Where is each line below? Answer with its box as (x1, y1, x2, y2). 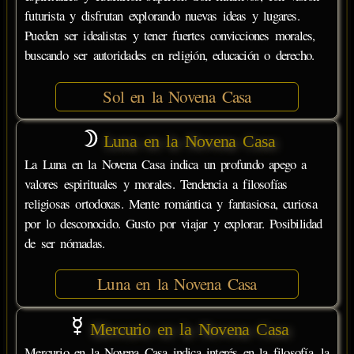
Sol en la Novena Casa (103, 85, 251, 107)
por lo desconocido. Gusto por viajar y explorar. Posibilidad (24, 214, 322, 232)
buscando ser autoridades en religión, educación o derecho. (24, 46, 314, 65)
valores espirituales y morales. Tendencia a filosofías (24, 175, 288, 193)
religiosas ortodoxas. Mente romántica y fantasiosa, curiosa (24, 194, 317, 213)
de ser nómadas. (24, 234, 105, 252)
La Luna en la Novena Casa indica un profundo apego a (24, 155, 307, 173)
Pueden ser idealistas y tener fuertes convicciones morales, (24, 26, 315, 45)
